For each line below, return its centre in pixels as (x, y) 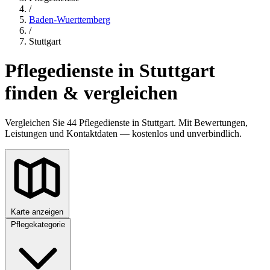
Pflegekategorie (38, 224)
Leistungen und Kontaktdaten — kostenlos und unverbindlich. (123, 133)
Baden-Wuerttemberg (70, 20)
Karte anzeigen (37, 212)
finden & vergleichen (91, 93)
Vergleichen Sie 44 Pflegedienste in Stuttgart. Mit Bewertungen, (126, 122)
